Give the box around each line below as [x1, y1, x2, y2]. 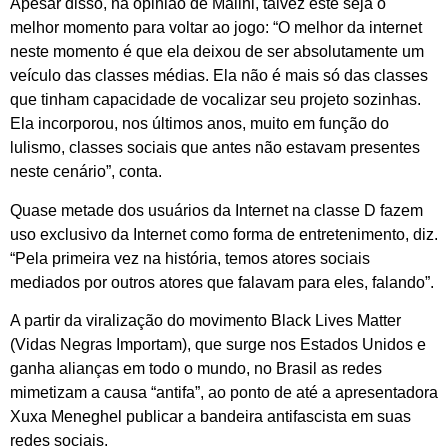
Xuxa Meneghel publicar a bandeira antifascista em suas [10, 407, 411, 425]
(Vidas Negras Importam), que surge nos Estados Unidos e [10, 335, 426, 353]
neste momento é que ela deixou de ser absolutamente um [10, 43, 424, 61]
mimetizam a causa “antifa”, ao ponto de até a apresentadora [10, 383, 438, 401]
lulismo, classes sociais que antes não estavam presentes [10, 139, 420, 157]
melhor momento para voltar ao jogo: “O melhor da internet [10, 19, 422, 37]
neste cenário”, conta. [10, 163, 162, 181]
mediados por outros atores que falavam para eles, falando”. [10, 273, 434, 291]
